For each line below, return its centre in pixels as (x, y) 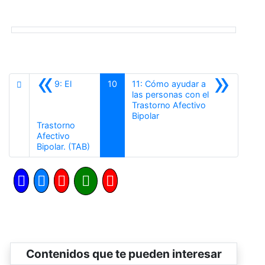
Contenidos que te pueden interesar (124, 253)
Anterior (105, 146)
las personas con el (170, 94)
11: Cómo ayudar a (169, 83)
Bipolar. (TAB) (63, 146)
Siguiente (176, 115)
